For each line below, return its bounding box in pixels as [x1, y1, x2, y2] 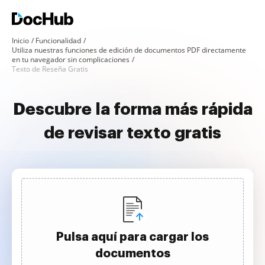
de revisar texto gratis [44, 125, 221, 141]
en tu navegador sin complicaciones [12, 54, 130, 64]
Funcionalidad [35, 35, 81, 46]
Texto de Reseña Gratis [12, 64, 88, 74]
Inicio [12, 35, 29, 46]
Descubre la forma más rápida [12, 101, 253, 118]
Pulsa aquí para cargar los [56, 231, 209, 243]
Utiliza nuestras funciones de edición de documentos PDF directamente [12, 45, 246, 55]
